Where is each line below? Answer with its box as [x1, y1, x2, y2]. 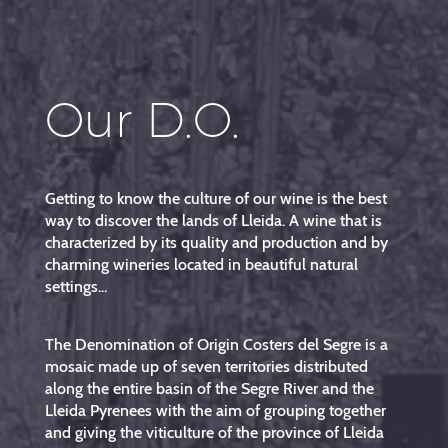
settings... [45, 277, 107, 297]
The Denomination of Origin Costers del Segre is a [45, 335, 388, 355]
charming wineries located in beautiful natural [45, 255, 358, 275]
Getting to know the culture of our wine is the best [45, 189, 387, 209]
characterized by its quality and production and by [45, 233, 388, 253]
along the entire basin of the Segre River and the [45, 379, 374, 399]
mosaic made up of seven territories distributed [45, 357, 368, 377]
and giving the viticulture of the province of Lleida [45, 423, 384, 443]
